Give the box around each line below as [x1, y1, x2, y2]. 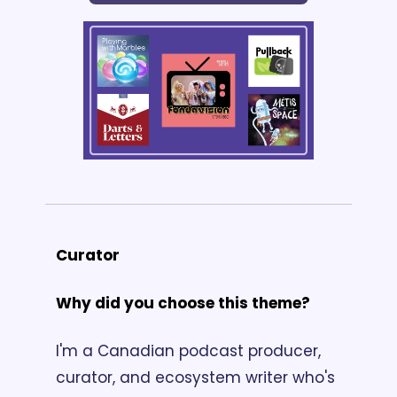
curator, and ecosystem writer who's [56, 366, 335, 388]
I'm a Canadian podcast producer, [56, 339, 321, 362]
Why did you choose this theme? [56, 292, 310, 314]
